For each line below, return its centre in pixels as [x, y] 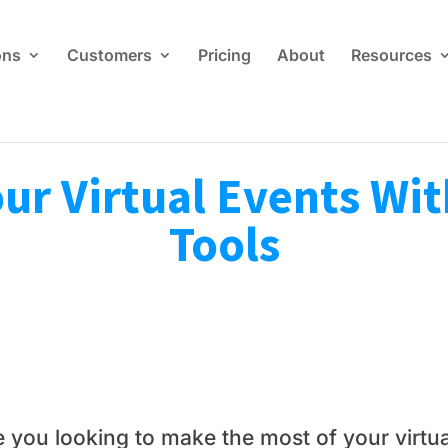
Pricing [225, 55]
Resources [392, 55]
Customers [110, 55]
